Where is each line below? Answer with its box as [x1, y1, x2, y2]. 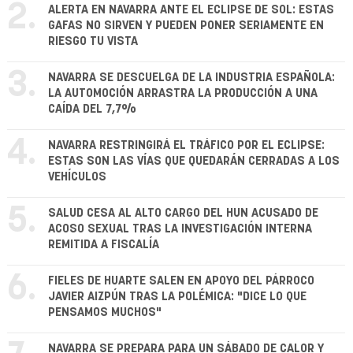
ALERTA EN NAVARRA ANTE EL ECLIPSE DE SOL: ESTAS [48, 4, 334, 17]
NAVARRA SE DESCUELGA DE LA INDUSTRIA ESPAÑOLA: [48, 72, 335, 84]
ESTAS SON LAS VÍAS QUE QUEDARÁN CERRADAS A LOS [48, 155, 340, 168]
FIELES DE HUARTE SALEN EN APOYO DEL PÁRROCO [48, 275, 314, 288]
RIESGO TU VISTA [48, 35, 138, 48]
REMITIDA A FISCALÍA [48, 239, 159, 251]
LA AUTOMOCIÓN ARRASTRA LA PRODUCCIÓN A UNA [48, 87, 318, 100]
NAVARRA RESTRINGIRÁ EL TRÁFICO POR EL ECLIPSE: [48, 139, 325, 152]
